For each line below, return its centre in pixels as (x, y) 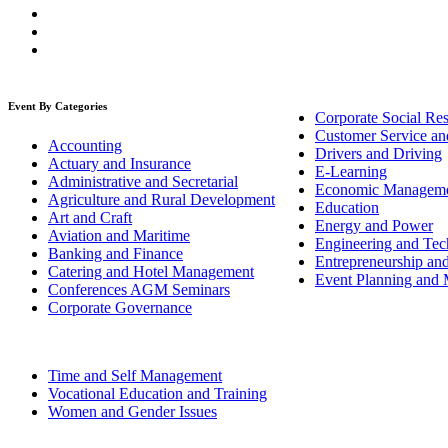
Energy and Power (374, 226)
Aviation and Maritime (119, 236)
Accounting (85, 146)
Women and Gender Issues (132, 412)
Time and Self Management (135, 376)
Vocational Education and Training (157, 394)
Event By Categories (57, 106)
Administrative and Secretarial (143, 182)
